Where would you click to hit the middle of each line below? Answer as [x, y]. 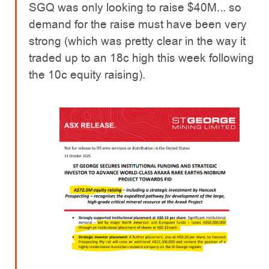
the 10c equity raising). [87, 75]
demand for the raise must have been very [138, 25]
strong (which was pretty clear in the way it [137, 41]
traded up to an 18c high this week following [141, 58]
